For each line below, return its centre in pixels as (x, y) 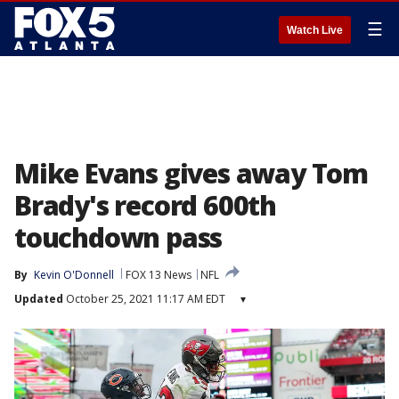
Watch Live (315, 30)
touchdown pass (118, 237)
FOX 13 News (159, 275)
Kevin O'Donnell (74, 275)
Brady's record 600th (145, 205)
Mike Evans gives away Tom (191, 173)
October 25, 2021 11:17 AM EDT (144, 299)
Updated (39, 299)
